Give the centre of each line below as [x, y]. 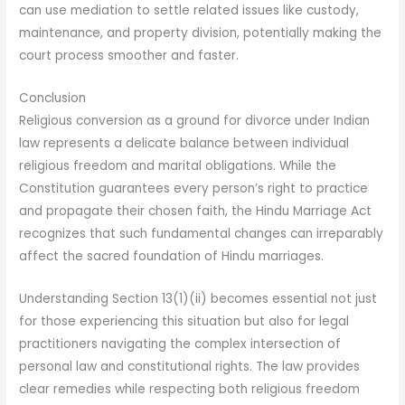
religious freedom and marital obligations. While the [178, 165]
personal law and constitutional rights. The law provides [190, 366]
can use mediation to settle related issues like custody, [189, 11]
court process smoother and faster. [129, 56]
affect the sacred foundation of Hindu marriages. [172, 256]
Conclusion [53, 98]
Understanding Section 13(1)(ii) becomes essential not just [198, 298]
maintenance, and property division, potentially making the [201, 33]
